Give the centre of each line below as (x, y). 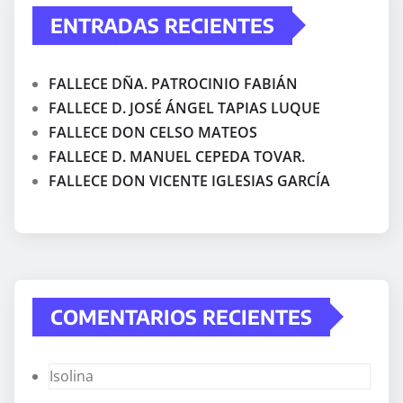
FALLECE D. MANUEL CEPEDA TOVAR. (177, 156)
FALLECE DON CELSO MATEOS (153, 132)
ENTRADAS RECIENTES (162, 25)
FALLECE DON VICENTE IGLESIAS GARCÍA (189, 180)
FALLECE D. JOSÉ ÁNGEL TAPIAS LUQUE (184, 107)
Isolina (72, 376)
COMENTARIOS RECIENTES (181, 316)
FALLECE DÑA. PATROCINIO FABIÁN (173, 83)
